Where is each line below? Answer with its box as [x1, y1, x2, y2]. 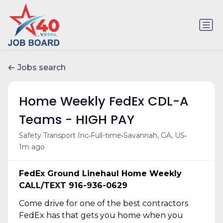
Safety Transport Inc [18, 131, 89, 140]
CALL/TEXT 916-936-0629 [18, 180, 127, 190]
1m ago [18, 142, 45, 151]
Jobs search [17, 63, 66, 73]
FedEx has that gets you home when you [18, 210, 183, 220]
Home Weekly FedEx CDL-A [18, 92, 189, 110]
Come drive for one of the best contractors [18, 198, 188, 208]
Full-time [90, 131, 121, 140]
